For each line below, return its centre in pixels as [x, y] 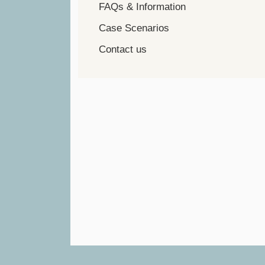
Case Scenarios [134, 28]
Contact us [123, 49]
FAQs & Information [142, 7]
